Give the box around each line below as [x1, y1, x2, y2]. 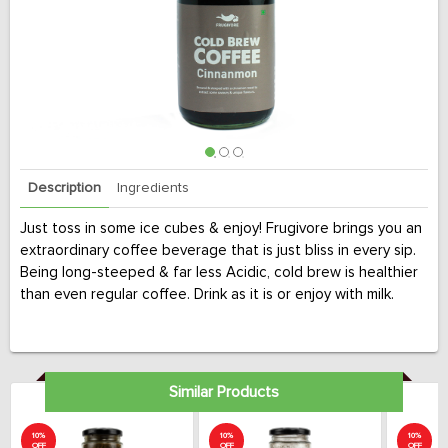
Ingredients [117, 181, 189, 195]
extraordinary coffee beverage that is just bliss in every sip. [20, 243, 416, 258]
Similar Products [168, 384, 279, 400]
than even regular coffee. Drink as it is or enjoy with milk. [20, 287, 394, 302]
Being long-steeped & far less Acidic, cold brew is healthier [20, 265, 418, 280]
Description [28, 181, 101, 195]
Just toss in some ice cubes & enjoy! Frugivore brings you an [20, 221, 422, 236]
